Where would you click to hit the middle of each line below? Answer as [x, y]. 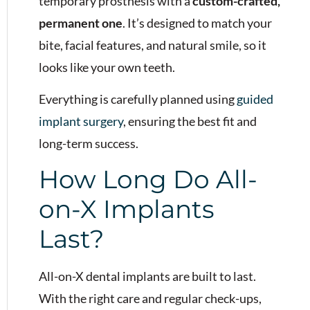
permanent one [81, 22]
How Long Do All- [148, 179]
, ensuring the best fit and [190, 121]
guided [255, 99]
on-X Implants [127, 209]
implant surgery [81, 121]
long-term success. [89, 144]
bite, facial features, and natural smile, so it [153, 45]
